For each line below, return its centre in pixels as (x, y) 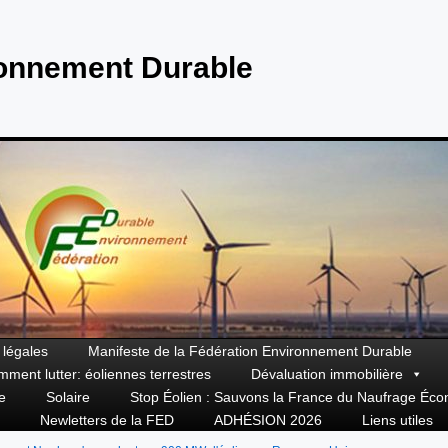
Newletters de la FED (107, 420)
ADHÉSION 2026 (268, 420)
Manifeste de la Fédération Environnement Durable (250, 351)
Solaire (68, 397)
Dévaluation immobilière (327, 374)
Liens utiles (397, 420)
